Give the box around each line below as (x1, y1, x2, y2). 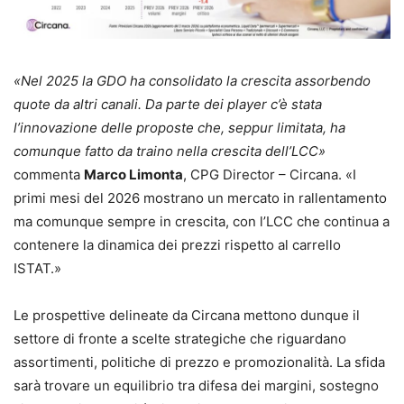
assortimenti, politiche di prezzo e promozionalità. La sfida (14, 353, 385, 371)
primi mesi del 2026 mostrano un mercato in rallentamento (14, 188, 387, 207)
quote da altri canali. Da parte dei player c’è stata (14, 95, 322, 113)
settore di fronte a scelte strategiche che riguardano (14, 329, 346, 347)
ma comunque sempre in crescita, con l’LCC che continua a (14, 212, 390, 230)
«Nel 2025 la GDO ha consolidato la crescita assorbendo (14, 71, 371, 89)
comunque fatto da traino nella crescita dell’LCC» (14, 142, 326, 160)
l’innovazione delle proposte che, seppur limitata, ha (14, 118, 345, 136)
